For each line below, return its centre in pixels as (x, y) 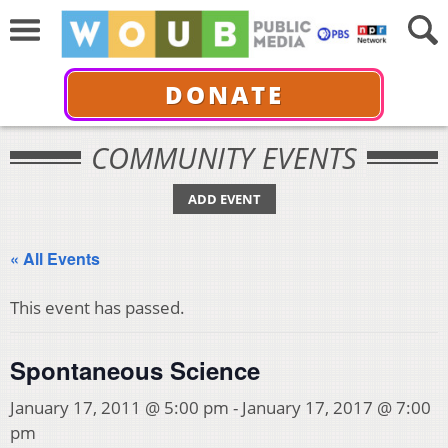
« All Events (55, 258)
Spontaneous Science (135, 370)
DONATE (224, 94)
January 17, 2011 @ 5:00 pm (119, 407)
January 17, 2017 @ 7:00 (336, 407)
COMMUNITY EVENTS (224, 157)
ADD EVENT (224, 199)
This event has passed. (97, 307)
